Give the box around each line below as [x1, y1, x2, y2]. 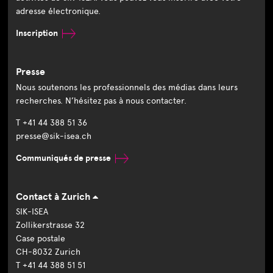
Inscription [16, 28, 58, 39]
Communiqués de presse [16, 152, 112, 163]
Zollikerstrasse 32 [16, 219, 85, 230]
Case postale [16, 233, 66, 244]
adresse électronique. [16, 6, 101, 17]
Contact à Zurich [16, 190, 93, 203]
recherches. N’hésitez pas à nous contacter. [16, 95, 187, 106]
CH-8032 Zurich [16, 246, 81, 257]
